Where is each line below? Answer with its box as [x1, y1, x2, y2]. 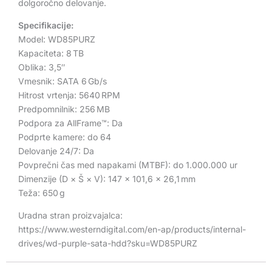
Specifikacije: [18, 19, 73, 30]
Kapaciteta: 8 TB [18, 47, 84, 58]
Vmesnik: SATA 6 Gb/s [18, 75, 107, 86]
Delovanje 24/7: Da [18, 145, 94, 156]
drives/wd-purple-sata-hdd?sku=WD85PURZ [18, 237, 197, 248]
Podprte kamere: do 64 [18, 131, 111, 142]
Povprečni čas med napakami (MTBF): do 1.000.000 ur [18, 159, 237, 170]
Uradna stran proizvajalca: [18, 209, 123, 220]
